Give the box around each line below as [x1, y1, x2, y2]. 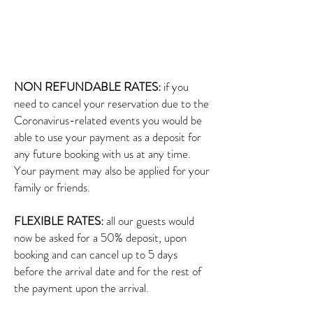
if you [161, 78, 189, 95]
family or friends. [14, 179, 96, 196]
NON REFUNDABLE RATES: [14, 78, 161, 95]
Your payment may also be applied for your [14, 162, 210, 179]
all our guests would [103, 212, 194, 229]
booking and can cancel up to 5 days [14, 246, 177, 263]
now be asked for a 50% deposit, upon [14, 229, 187, 246]
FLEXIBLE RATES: [14, 212, 103, 229]
